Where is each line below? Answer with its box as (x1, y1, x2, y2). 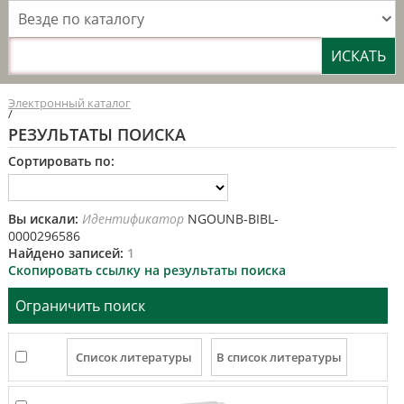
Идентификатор (81, 210, 184, 227)
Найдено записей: (7, 244, 127, 262)
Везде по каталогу (17, 9, 144, 29)
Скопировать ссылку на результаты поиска (7, 262, 286, 279)
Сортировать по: (7, 152, 115, 170)
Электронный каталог (7, 95, 131, 111)
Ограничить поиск (15, 296, 146, 316)
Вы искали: (7, 210, 78, 227)
